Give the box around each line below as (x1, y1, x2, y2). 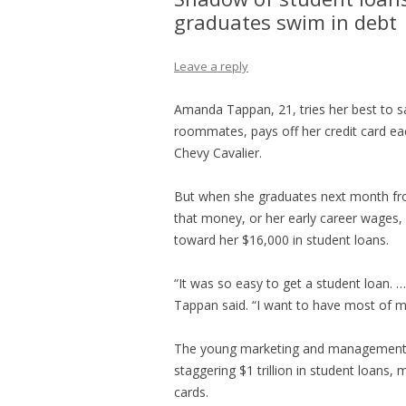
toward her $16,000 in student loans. (174, 231, 389, 248)
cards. (174, 383, 208, 401)
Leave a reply (174, 58, 248, 74)
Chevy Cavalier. (174, 144, 262, 161)
